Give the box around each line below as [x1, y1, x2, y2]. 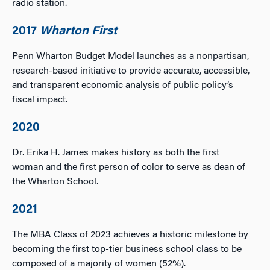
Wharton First [40, 25, 117, 37]
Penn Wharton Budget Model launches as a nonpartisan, [12, 52, 249, 61]
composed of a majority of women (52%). [12, 259, 186, 269]
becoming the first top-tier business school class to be [12, 245, 242, 254]
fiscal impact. [12, 95, 67, 105]
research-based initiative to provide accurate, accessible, [12, 66, 250, 76]
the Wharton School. [12, 177, 98, 187]
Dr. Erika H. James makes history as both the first [12, 148, 219, 158]
